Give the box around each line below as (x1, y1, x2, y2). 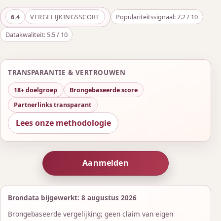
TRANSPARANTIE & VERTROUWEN (8, 68, 126, 77)
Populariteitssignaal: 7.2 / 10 (115, 12, 198, 22)
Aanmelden (82, 157, 129, 169)
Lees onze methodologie (15, 117, 111, 128)
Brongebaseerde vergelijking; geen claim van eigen (8, 209, 174, 219)
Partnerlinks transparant (14, 101, 92, 110)
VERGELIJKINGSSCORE (30, 12, 100, 22)
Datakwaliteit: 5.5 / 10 (5, 30, 68, 39)
